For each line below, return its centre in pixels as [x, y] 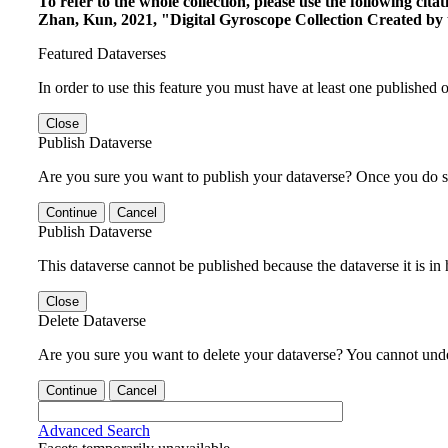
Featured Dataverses [102, 53]
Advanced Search [94, 430]
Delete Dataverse [92, 320]
